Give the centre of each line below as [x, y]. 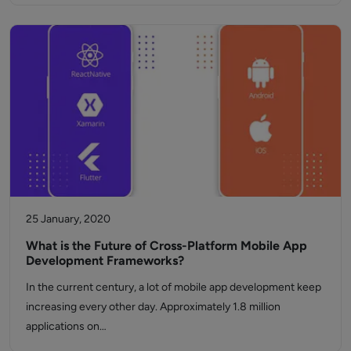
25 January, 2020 [68, 219]
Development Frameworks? [105, 261]
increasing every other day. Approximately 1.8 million [153, 307]
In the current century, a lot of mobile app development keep [174, 288]
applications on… [66, 327]
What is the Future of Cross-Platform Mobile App [166, 246]
